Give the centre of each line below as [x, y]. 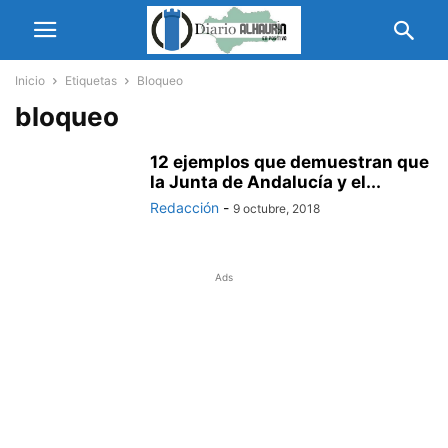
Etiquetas [91, 80]
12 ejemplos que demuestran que [289, 162]
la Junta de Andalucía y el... [265, 182]
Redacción [184, 207]
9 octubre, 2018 [276, 208]
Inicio [30, 80]
